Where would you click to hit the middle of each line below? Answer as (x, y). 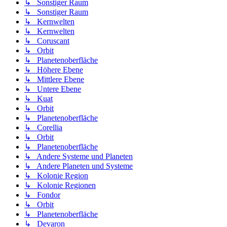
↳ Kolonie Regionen (60, 185)
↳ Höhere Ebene (54, 70)
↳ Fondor (42, 195)
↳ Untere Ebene (53, 89)
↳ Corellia (43, 128)
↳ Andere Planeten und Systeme (79, 166)
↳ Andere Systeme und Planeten (79, 157)
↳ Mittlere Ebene (54, 80)
